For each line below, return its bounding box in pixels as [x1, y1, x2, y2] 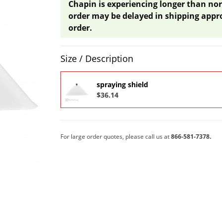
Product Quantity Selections [60, 46, 165, 57]
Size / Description [60, 53, 133, 65]
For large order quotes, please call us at [60, 132, 171, 141]
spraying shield [96, 80, 148, 90]
